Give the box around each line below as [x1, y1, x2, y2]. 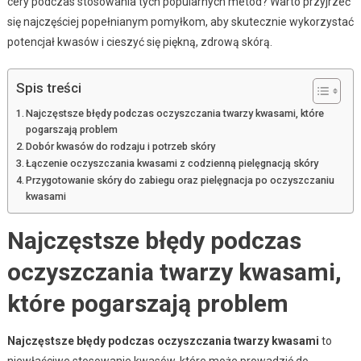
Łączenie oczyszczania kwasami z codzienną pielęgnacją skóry [26, 156, 319, 169]
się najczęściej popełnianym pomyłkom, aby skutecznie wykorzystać [6, 15, 354, 28]
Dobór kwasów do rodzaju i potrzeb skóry [26, 139, 216, 152]
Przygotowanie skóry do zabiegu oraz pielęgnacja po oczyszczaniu [26, 173, 335, 186]
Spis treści [15, 80, 81, 97]
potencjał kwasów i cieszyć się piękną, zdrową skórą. [6, 35, 272, 48]
